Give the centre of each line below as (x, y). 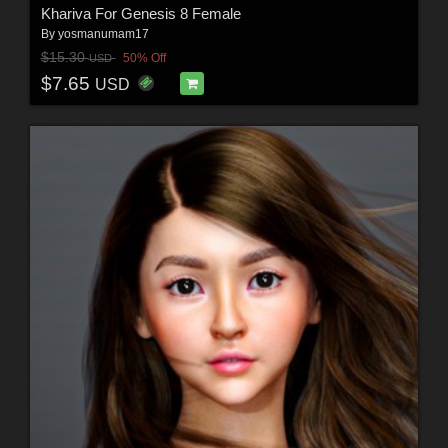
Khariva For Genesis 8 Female (140, 13)
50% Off (144, 58)
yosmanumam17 (103, 33)
